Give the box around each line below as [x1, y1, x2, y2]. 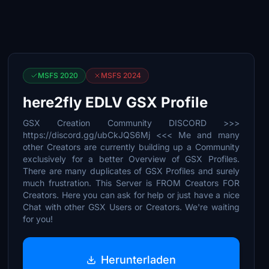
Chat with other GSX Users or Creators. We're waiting [23, 202, 240, 212]
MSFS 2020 [38, 71, 79, 80]
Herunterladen [101, 253, 177, 266]
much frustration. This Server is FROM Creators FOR [23, 178, 240, 188]
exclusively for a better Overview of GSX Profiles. [23, 154, 240, 164]
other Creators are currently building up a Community [23, 142, 240, 152]
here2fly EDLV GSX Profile [23, 94, 208, 111]
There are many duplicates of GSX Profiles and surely [23, 166, 240, 176]
